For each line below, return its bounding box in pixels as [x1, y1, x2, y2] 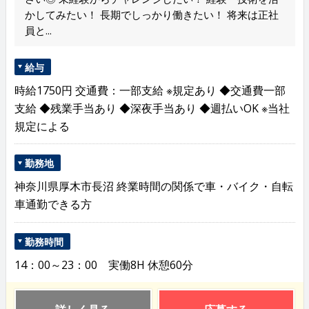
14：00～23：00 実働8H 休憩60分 [14, 257, 193, 272]
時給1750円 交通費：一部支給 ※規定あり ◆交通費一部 [14, 82, 286, 98]
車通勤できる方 [14, 197, 92, 212]
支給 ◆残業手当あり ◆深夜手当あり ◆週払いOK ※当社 [14, 100, 290, 116]
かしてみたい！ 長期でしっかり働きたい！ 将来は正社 [24, 7, 279, 21]
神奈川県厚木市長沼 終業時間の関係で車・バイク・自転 [14, 179, 293, 195]
